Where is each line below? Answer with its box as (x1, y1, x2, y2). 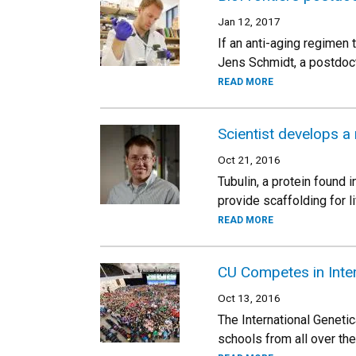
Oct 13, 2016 (218, 292, 281, 304)
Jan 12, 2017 (218, 15, 281, 28)
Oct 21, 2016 (218, 153, 281, 166)
